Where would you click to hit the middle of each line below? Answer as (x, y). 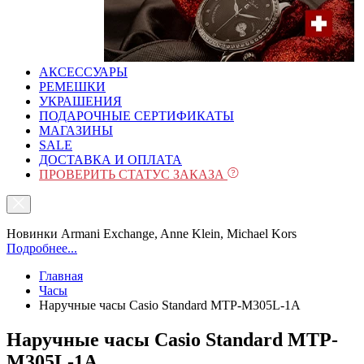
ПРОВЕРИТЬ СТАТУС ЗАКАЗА (133, 174)
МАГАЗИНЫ (76, 130)
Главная (61, 276)
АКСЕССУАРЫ (83, 72)
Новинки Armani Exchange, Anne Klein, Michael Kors (152, 234)
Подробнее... (42, 248)
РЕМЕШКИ (72, 87)
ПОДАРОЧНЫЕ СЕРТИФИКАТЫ (136, 116)
